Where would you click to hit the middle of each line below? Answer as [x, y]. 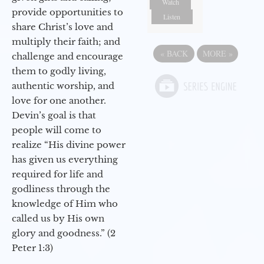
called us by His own [58, 219]
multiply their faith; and [66, 42]
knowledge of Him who [65, 204]
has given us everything [65, 160]
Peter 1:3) [32, 248]
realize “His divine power [69, 145]
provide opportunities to [67, 12]
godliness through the [61, 189]
